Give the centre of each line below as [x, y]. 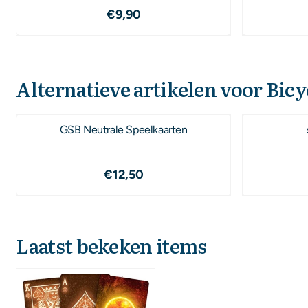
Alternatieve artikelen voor [141, 88]
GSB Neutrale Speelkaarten [123, 130]
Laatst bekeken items [111, 246]
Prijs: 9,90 [146, 13]
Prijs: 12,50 [149, 173]
